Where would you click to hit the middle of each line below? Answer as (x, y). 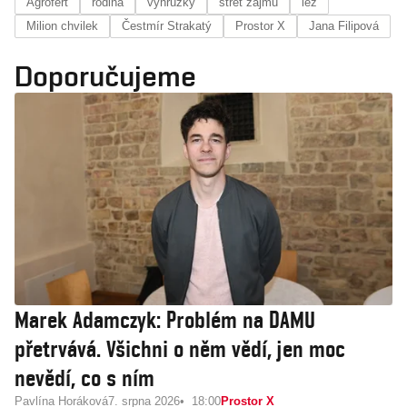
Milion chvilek (62, 26)
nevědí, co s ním (84, 378)
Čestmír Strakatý (167, 26)
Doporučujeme (105, 76)
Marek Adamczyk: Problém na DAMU (165, 320)
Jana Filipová (344, 26)
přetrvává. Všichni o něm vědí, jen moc (180, 349)
